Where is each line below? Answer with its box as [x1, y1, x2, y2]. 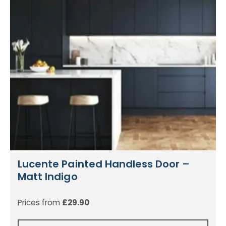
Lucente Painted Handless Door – [18, 157, 190, 172]
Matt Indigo [18, 169, 78, 184]
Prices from [18, 197, 62, 208]
